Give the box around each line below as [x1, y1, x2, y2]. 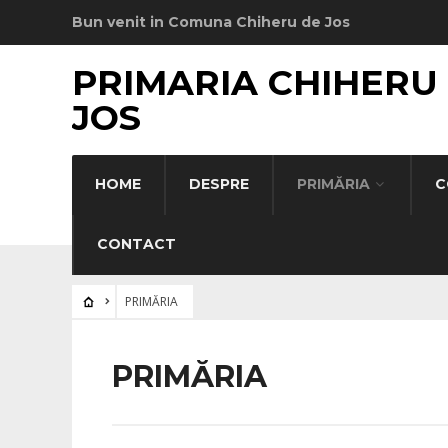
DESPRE [189, 175, 249, 193]
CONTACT [97, 235, 176, 253]
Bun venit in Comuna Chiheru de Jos [72, 13, 350, 31]
